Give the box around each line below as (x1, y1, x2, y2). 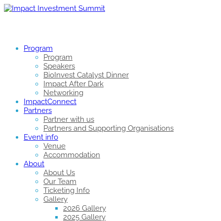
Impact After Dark (43, 79, 104, 88)
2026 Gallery (63, 204, 106, 213)
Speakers (43, 62, 75, 71)
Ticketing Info (43, 186, 90, 195)
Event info (24, 133, 58, 142)
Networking (43, 88, 83, 97)
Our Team (43, 177, 76, 186)
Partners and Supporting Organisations (43, 124, 174, 133)
